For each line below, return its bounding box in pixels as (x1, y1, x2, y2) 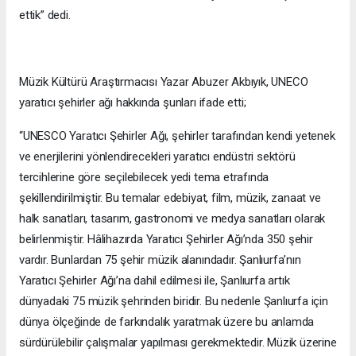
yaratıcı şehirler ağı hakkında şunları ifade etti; (19, 95, 246, 110)
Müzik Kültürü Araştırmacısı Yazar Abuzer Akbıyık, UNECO (19, 75, 308, 90)
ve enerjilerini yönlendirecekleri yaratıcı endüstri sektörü (19, 149, 296, 164)
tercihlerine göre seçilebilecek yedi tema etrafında (19, 170, 269, 185)
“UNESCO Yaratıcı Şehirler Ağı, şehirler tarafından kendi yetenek (19, 129, 335, 144)
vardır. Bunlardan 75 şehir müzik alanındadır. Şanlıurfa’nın (19, 253, 301, 268)
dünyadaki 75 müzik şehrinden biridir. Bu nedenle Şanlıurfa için (19, 294, 328, 309)
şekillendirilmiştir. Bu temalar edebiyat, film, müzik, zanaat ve (19, 191, 321, 206)
